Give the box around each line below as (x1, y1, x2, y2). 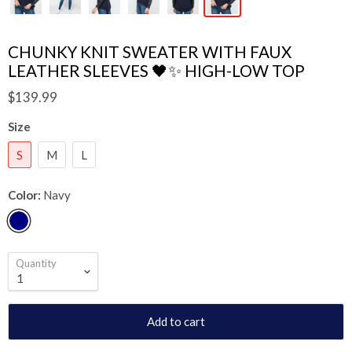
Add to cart (147, 314, 205, 329)
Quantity (16, 257, 57, 270)
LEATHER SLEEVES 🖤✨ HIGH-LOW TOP (8, 61, 305, 81)
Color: (8, 188, 43, 203)
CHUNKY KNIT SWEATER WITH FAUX (8, 42, 291, 62)
